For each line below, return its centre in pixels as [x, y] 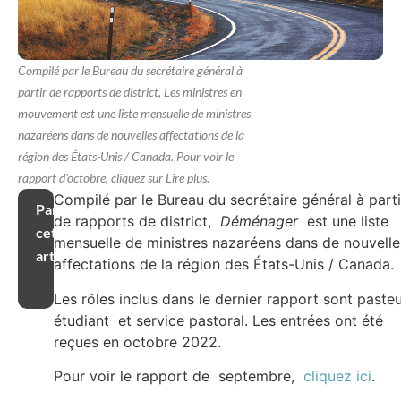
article [56, 256]
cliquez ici [337, 376]
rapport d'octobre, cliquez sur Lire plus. [114, 178]
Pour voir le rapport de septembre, [179, 376]
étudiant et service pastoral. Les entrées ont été [218, 320]
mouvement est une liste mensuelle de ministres [134, 114]
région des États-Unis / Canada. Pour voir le [126, 157]
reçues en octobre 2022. [137, 341]
